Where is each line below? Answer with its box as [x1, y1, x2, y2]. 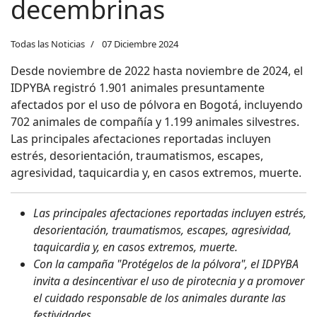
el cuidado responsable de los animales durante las [33, 289, 286, 306]
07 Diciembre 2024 [102, 37, 178, 50]
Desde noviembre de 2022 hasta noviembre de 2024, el [11, 62, 303, 79]
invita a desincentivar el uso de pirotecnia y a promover [33, 272, 304, 289]
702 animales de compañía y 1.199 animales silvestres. [11, 113, 299, 129]
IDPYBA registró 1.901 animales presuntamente [11, 79, 265, 96]
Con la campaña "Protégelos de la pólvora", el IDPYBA [33, 255, 299, 272]
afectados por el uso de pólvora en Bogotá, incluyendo [11, 96, 303, 113]
